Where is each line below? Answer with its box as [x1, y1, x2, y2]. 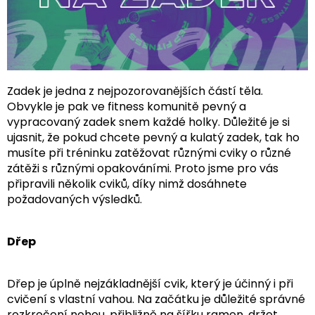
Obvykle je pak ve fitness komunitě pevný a [7, 98, 246, 115]
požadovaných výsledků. [7, 191, 142, 207]
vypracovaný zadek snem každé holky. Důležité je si [7, 113, 290, 130]
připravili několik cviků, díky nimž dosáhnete [7, 175, 247, 192]
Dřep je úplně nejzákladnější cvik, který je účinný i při [7, 275, 293, 292]
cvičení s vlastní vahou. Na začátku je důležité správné [7, 290, 305, 307]
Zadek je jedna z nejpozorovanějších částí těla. [7, 82, 263, 99]
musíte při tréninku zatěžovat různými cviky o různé [7, 144, 291, 161]
